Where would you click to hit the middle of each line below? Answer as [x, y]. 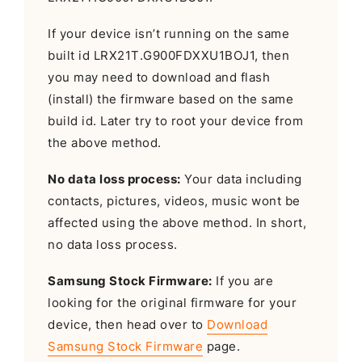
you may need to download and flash [159, 77]
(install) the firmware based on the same [171, 99]
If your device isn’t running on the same [169, 34]
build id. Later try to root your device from [176, 121]
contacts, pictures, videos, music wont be [174, 202]
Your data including [241, 180]
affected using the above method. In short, [177, 223]
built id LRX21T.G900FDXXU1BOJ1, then [169, 55]
